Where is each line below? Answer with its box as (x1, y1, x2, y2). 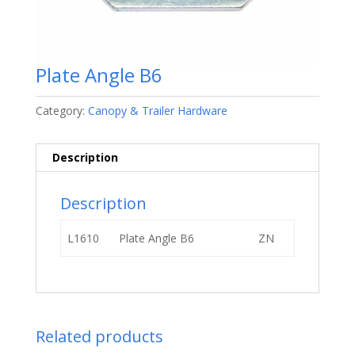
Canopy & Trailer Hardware (87, 103, 227, 119)
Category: (35, 103, 88, 119)
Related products (35, 326, 163, 348)
